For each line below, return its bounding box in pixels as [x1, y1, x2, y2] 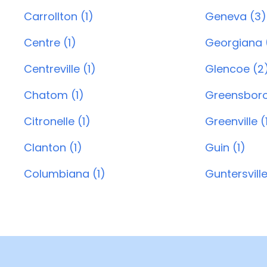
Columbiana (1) [24, 166, 105, 181]
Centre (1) [24, 35, 76, 50]
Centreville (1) [24, 61, 96, 76]
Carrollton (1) [24, 9, 94, 24]
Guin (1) [204, 140, 246, 155]
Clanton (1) [24, 140, 82, 155]
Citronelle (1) [24, 114, 91, 129]
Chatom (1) [24, 88, 84, 103]
